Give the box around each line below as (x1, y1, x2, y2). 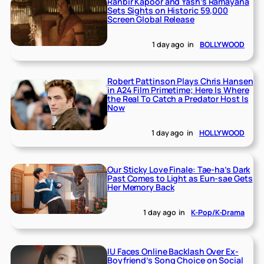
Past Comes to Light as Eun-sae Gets (107, 172, 253, 184)
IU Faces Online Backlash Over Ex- (107, 245, 239, 257)
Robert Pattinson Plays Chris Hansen (107, 75, 253, 87)
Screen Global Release (107, 13, 194, 25)
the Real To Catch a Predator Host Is (107, 93, 249, 104)
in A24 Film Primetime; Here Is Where (107, 84, 249, 95)
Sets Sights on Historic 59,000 (107, 4, 229, 16)
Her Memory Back (107, 181, 174, 193)
